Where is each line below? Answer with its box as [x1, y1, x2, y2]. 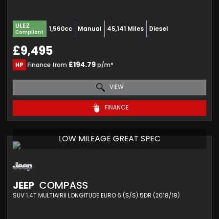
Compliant [15, 28, 44, 36]
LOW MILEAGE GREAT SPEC [59, 132, 160, 144]
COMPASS [37, 178, 88, 192]
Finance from [26, 60, 68, 69]
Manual [78, 24, 102, 33]
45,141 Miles [107, 24, 144, 33]
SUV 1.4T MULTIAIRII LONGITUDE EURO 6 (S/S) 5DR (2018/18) [13, 191, 180, 199]
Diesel [149, 24, 168, 33]
